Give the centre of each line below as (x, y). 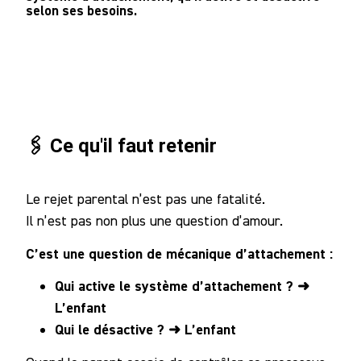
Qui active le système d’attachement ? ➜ (182, 286)
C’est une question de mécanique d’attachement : (179, 253)
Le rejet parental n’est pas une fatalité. (145, 199)
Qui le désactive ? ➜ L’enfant (145, 330)
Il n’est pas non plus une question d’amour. (154, 221)
